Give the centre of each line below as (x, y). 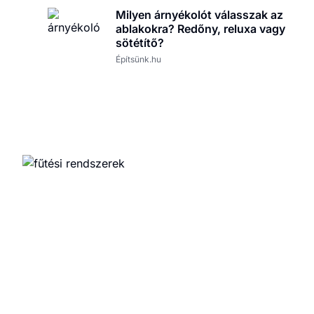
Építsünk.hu (139, 60)
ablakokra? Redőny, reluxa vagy (201, 29)
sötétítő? (140, 43)
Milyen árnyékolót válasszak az (200, 15)
